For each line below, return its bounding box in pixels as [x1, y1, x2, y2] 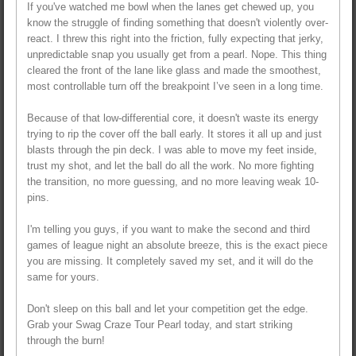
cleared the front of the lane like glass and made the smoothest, [27, 64, 321, 76]
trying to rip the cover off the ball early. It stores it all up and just [27, 127, 322, 140]
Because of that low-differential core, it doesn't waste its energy [27, 111, 319, 124]
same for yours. [27, 270, 99, 283]
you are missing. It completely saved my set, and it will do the [27, 254, 313, 267]
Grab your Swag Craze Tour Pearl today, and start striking [27, 318, 292, 331]
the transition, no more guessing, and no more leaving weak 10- [27, 175, 319, 188]
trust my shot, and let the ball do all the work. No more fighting [27, 159, 314, 172]
